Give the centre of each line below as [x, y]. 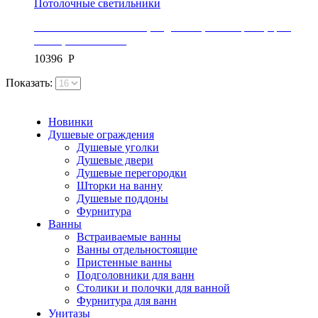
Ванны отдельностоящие [137, 249]
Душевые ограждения [101, 134]
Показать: [31, 82]
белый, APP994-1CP [80, 40]
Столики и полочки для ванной [153, 287]
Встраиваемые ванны [129, 236]
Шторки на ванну [120, 185]
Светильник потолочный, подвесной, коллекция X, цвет [163, 27]
